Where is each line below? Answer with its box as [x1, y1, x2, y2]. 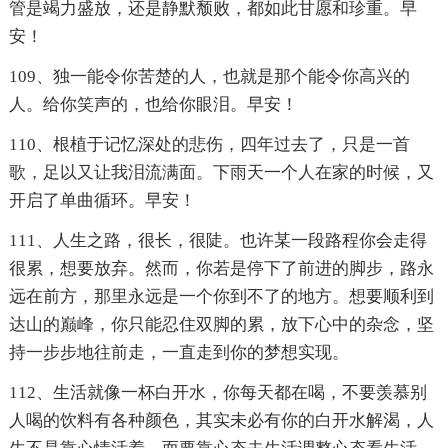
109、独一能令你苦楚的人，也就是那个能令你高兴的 [8, 67, 410, 87]
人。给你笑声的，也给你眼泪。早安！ [8, 95, 298, 115]
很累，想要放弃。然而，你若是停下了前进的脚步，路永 [8, 259, 434, 279]
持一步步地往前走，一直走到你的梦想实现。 [8, 343, 349, 363]
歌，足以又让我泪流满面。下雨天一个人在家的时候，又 [8, 163, 434, 183]
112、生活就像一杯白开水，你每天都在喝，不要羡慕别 [8, 383, 427, 403]
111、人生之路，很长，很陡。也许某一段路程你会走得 [8, 231, 427, 251]
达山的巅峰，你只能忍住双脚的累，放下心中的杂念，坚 [8, 315, 434, 335]
